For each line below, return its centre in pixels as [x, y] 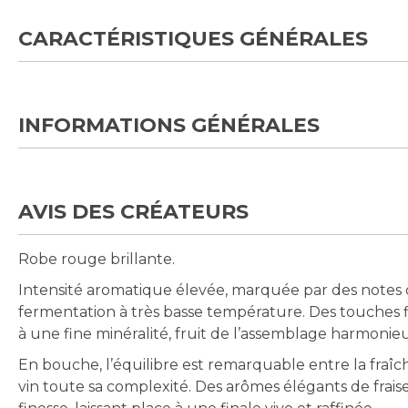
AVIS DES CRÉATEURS [133, 212]
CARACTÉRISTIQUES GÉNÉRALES [193, 39]
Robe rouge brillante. [97, 260]
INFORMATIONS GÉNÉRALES [169, 126]
